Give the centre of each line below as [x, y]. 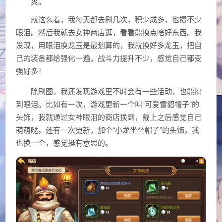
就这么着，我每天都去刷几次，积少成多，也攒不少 [116, 19]
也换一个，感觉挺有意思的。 [64, 142]
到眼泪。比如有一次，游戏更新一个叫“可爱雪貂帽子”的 [108, 104]
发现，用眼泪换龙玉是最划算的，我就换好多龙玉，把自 [109, 45]
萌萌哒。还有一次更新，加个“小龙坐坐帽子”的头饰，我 [108, 129]
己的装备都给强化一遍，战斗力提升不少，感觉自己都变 [109, 57]
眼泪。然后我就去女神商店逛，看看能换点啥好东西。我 [109, 32]
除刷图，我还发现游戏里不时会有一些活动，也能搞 [116, 91]
